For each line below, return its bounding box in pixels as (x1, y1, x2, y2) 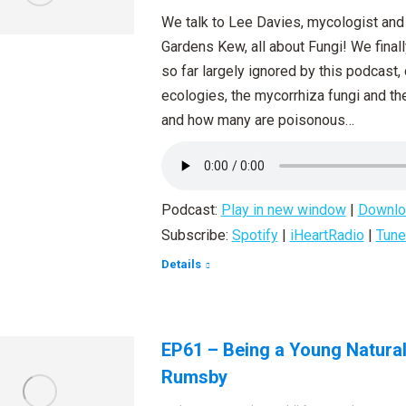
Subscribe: (160, 227, 232, 244)
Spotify (231, 227, 278, 244)
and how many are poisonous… (160, 111, 354, 129)
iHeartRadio (289, 227, 364, 244)
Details (160, 257, 201, 271)
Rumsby (160, 366, 227, 388)
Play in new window (220, 201, 346, 218)
